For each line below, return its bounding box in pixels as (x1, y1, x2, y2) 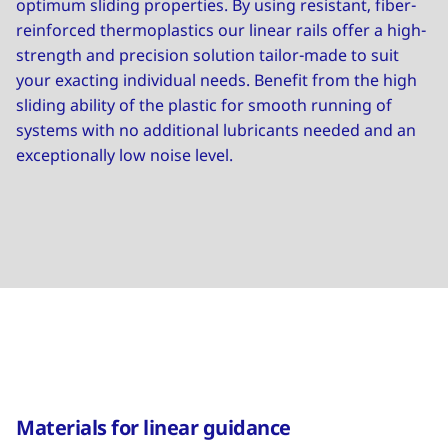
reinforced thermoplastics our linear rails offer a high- (16, 19, 426, 41)
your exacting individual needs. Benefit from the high (16, 69, 417, 91)
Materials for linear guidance (16, 414, 291, 441)
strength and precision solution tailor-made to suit (16, 44, 399, 66)
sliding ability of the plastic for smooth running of (16, 94, 392, 116)
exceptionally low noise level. (16, 144, 233, 166)
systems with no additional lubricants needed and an (16, 119, 416, 141)
